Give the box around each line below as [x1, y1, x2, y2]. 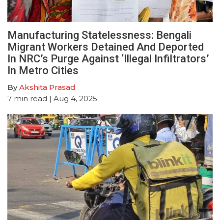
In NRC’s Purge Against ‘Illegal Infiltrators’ [7, 52, 209, 65]
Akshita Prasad [19, 82, 76, 92]
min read [14, 93, 47, 103]
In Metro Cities [7, 64, 79, 77]
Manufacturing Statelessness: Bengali [7, 28, 192, 41]
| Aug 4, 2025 [47, 93, 97, 103]
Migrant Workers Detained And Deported [7, 40, 204, 53]
